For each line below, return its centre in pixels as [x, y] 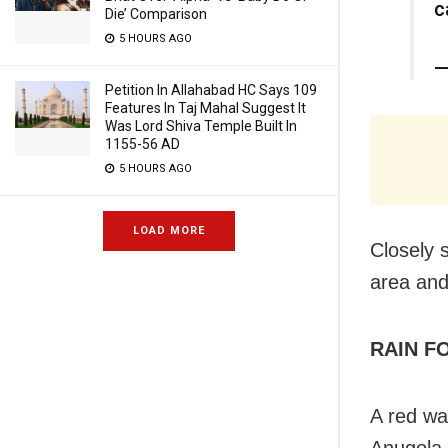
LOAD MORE [169, 230]
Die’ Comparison [156, 14]
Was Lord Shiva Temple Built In [201, 126]
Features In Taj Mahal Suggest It [205, 108]
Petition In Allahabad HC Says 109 [211, 90]
